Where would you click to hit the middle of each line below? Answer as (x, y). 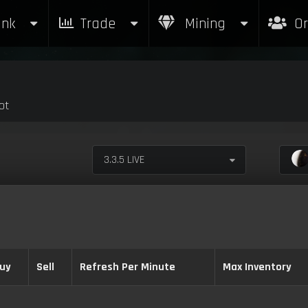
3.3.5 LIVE (124, 159)
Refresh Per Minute (127, 267)
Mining (203, 23)
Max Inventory (257, 267)
